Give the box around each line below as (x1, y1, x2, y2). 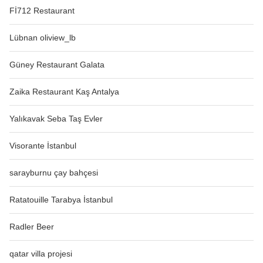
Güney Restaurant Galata (9, 60, 104, 70)
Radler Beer (9, 222, 54, 232)
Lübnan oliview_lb (9, 33, 76, 43)
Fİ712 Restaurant (9, 6, 75, 16)
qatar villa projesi (9, 249, 72, 259)
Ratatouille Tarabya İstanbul (9, 195, 113, 205)
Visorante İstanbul (9, 141, 76, 151)
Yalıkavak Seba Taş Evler (9, 114, 103, 124)
